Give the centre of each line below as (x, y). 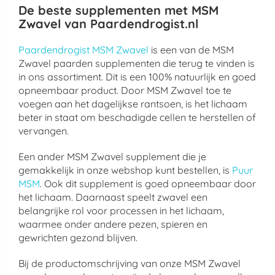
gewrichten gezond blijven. (78, 238)
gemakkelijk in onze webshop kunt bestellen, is (125, 170)
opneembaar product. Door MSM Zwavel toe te (125, 90)
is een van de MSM (191, 50)
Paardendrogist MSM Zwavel (83, 50)
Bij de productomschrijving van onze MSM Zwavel (130, 263)
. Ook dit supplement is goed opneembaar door (148, 184)
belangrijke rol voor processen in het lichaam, (121, 211)
